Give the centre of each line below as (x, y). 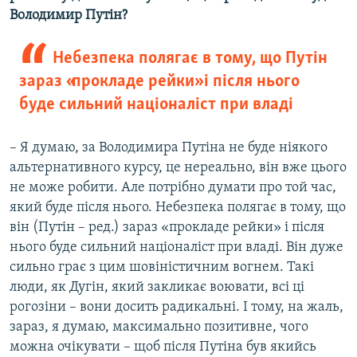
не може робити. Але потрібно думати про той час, (173, 188)
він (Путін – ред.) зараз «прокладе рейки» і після (167, 228)
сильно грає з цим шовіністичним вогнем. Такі (162, 268)
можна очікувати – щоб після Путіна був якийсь (163, 347)
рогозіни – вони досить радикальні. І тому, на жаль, (177, 308)
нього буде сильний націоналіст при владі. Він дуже (177, 248)
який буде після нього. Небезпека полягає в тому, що (178, 208)
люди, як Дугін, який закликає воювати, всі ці (157, 288)
